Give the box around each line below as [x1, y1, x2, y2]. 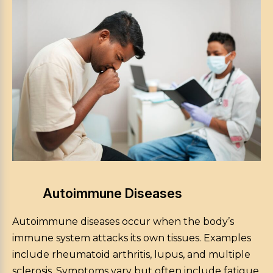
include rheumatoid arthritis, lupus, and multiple [12, 249, 250, 261]
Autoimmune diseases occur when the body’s [12, 216, 234, 228]
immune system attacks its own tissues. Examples [12, 232, 251, 244]
